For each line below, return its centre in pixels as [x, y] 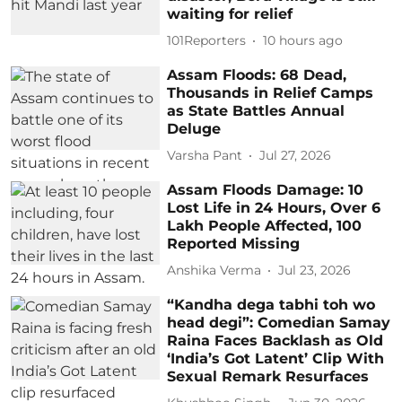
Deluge [194, 128]
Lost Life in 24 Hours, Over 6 [274, 207]
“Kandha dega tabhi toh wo [271, 304]
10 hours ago [303, 41]
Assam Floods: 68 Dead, [257, 74]
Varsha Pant [205, 156]
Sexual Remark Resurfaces [268, 376]
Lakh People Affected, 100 [265, 225]
